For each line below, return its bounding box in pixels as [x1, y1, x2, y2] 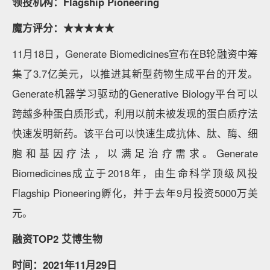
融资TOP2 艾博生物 [12, 231, 102, 246]
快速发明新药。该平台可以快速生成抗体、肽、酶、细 [12, 126, 258, 140]
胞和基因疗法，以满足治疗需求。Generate [12, 146, 258, 160]
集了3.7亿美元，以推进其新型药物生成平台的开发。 [12, 66, 258, 81]
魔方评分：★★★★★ [12, 20, 115, 35]
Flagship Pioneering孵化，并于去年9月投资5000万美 [12, 186, 258, 200]
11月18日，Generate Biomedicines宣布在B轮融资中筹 [12, 46, 258, 61]
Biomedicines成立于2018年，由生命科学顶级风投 [12, 166, 258, 180]
